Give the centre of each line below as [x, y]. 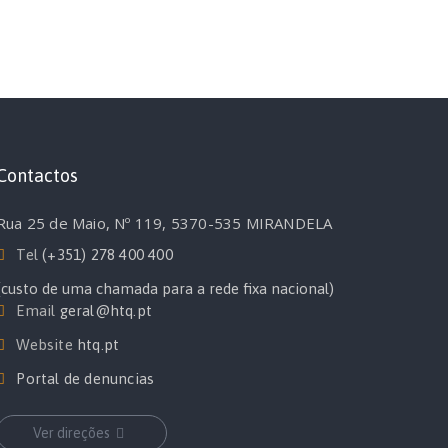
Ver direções [71, 433]
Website [45, 344]
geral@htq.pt [106, 310]
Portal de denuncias [85, 378]
